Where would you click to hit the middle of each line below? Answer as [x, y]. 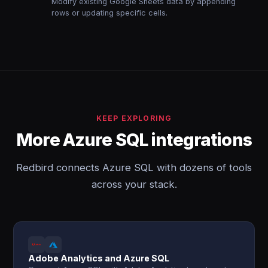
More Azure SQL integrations [134, 140]
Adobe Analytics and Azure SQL [99, 258]
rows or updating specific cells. [110, 13]
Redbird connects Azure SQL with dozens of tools [134, 167]
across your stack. [134, 184]
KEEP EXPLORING [134, 118]
